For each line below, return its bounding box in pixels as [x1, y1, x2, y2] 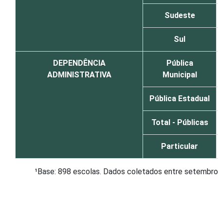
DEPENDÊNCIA [53, 58, 106, 68]
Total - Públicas [151, 118, 208, 127]
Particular [161, 142, 198, 151]
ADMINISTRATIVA [47, 70, 111, 79]
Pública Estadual [149, 94, 210, 103]
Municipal [162, 70, 197, 79]
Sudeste [164, 11, 195, 20]
